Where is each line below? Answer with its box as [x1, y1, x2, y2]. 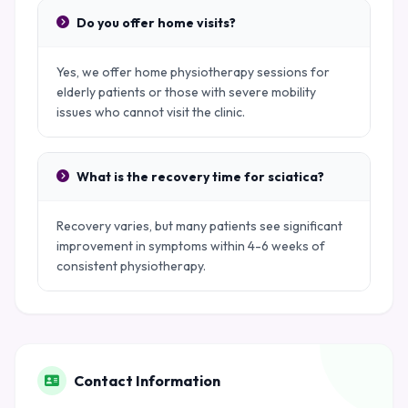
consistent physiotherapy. [56, 258, 206, 274]
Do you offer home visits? [76, 15, 236, 31]
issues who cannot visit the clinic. [56, 104, 245, 120]
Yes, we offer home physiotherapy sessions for [56, 64, 330, 80]
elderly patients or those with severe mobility [56, 84, 316, 100]
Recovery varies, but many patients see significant [56, 218, 342, 234]
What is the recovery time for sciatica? [76, 168, 324, 185]
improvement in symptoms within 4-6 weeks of [56, 238, 325, 254]
